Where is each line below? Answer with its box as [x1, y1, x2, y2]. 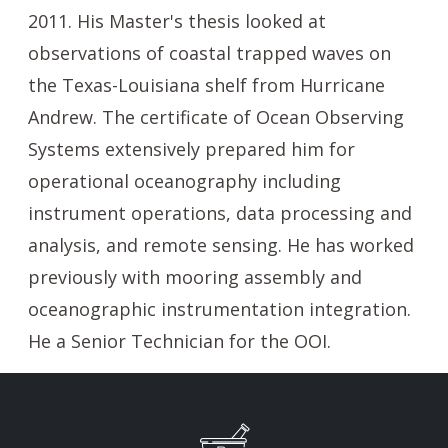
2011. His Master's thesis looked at [28, 9, 326, 33]
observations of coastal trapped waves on [28, 41, 391, 65]
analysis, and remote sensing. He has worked [28, 233, 414, 257]
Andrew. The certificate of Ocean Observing [28, 105, 404, 129]
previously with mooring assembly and [28, 265, 362, 289]
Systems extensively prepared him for [28, 137, 355, 161]
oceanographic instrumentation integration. [28, 297, 411, 321]
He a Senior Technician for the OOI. [28, 329, 331, 353]
